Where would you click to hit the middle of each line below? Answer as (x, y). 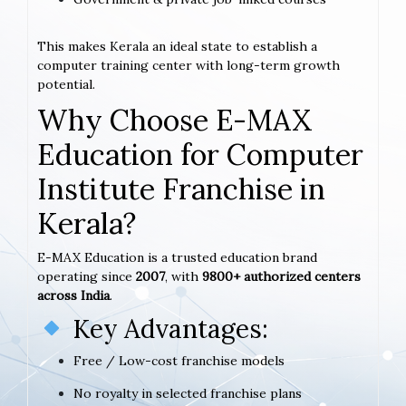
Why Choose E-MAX (174, 120)
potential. (66, 84)
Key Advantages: (167, 329)
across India (73, 295)
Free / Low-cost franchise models (179, 360)
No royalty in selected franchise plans (188, 393)
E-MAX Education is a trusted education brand (177, 257)
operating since (87, 276)
